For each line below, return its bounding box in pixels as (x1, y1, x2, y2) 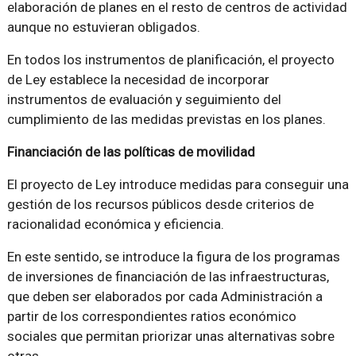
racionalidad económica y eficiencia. (6, 216, 224, 232)
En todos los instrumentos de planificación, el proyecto (6, 52, 335, 68)
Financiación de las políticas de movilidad (6, 144, 255, 160)
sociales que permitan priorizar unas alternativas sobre (6, 328, 335, 344)
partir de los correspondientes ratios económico (6, 308, 296, 324)
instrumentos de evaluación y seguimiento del (6, 91, 281, 107)
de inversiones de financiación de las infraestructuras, (6, 269, 329, 284)
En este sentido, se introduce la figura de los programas (6, 249, 340, 265)
